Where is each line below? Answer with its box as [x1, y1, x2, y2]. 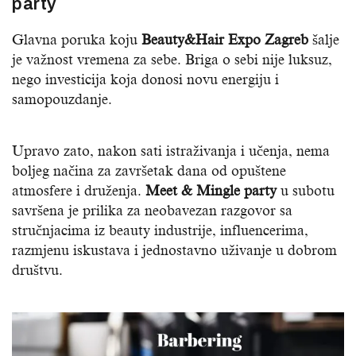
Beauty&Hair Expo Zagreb [141, 32, 308, 48]
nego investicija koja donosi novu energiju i [12, 72, 279, 88]
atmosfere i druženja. [12, 183, 145, 199]
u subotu [277, 183, 335, 199]
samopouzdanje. [12, 91, 112, 108]
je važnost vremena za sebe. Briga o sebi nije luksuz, [12, 52, 332, 68]
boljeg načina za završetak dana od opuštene [12, 163, 286, 180]
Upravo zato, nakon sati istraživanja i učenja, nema [12, 143, 330, 160]
